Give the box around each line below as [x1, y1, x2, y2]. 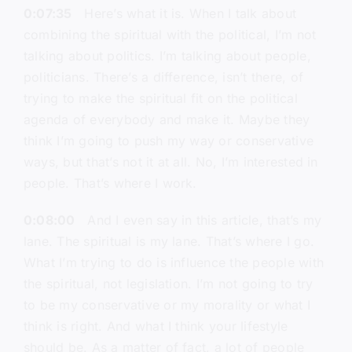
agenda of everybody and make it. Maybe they [23, 112, 310, 128]
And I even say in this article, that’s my [75, 212, 322, 229]
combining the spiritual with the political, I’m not [23, 27, 317, 43]
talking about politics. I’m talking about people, [23, 48, 311, 64]
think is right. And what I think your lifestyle [23, 318, 288, 335]
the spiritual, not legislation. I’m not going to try [23, 276, 313, 292]
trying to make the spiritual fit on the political [23, 90, 298, 107]
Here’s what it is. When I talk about [71, 5, 297, 22]
